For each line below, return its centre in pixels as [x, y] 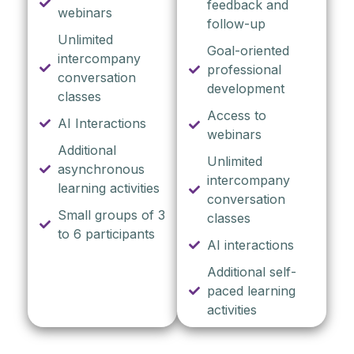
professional [244, 70]
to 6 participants [106, 234]
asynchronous [101, 169]
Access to [236, 116]
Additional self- [251, 272]
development [245, 89]
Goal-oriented [248, 51]
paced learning [251, 291]
